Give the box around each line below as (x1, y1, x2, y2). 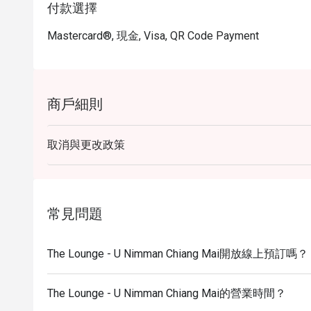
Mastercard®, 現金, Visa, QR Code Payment (47, 29, 259, 42)
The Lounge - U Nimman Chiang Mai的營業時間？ (47, 287, 286, 300)
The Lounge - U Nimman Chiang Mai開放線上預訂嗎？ (47, 247, 308, 260)
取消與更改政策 (47, 138, 125, 151)
